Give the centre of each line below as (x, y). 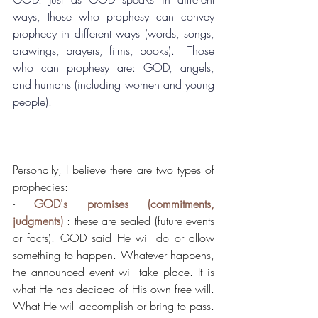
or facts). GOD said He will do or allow (114, 238)
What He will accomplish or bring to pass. (114, 306)
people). (32, 102)
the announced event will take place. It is (114, 272)
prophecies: (40, 187)
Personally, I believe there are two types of (114, 170)
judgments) (38, 221)
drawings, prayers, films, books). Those (114, 51)
